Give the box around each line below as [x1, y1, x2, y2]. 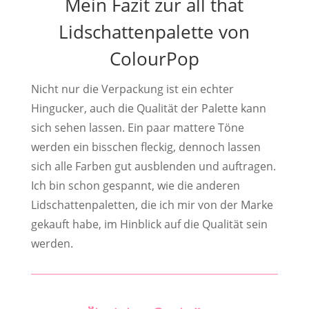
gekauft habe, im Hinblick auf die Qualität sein [30, 216, 268, 232]
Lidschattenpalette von [59, 19, 250, 44]
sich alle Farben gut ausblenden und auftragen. [30, 158, 276, 174]
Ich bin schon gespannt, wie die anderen [30, 177, 240, 193]
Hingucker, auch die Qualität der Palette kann [30, 100, 266, 116]
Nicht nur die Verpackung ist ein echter [30, 81, 234, 97]
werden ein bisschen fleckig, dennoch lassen [30, 139, 261, 154]
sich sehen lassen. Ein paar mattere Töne [30, 119, 244, 135]
